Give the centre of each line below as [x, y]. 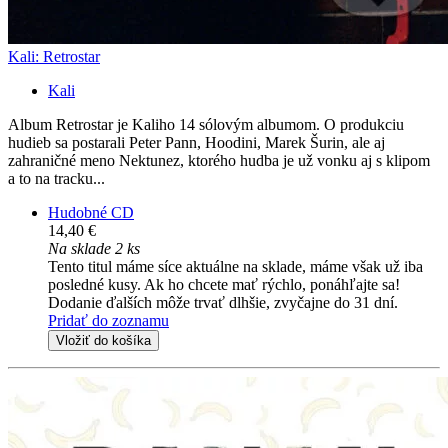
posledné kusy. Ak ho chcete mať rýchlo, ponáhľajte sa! [224, 285]
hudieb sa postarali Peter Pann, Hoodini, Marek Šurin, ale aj [196, 143]
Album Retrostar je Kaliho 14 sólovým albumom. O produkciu [206, 125]
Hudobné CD [91, 213]
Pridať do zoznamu [108, 321]
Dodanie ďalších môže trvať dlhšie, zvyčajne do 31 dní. [223, 303]
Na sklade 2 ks [94, 249]
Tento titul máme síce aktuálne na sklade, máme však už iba [235, 267]
